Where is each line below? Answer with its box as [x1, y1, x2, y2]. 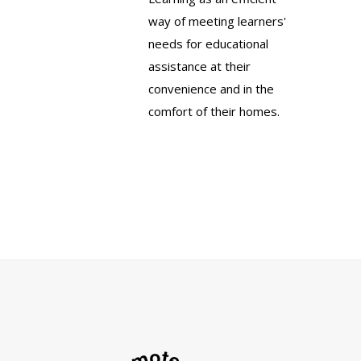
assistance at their [148, 58, 251, 75]
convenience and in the [148, 81, 274, 98]
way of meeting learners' [148, 13, 286, 30]
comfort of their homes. [148, 103, 280, 120]
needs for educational [148, 35, 268, 52]
